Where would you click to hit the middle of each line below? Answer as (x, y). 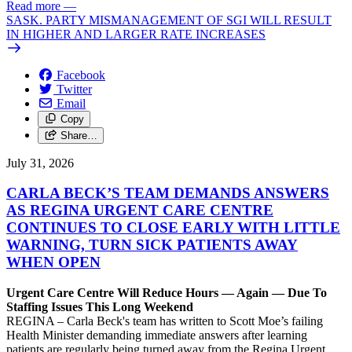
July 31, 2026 (40, 163)
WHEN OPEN (53, 262)
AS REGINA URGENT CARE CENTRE (140, 211)
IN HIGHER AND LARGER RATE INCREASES (136, 34)
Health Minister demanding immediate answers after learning (157, 335)
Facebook (81, 75)
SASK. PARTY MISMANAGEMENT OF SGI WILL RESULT (169, 20)
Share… (79, 135)
